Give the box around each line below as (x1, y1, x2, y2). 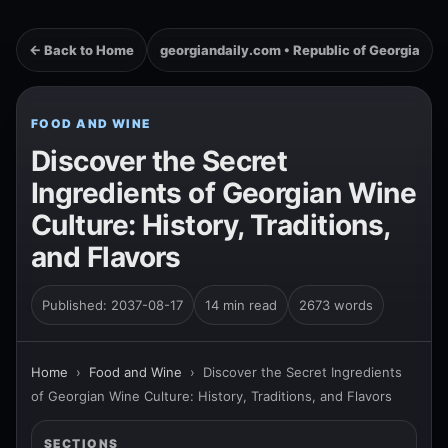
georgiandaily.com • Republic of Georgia (160, 42, 420, 58)
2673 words (299, 297, 373, 313)
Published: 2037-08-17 (42, 297, 183, 313)
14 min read (205, 297, 277, 313)
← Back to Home (29, 42, 134, 58)
